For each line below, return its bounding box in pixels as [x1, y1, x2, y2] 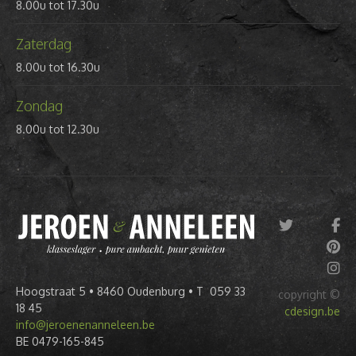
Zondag [16, 96, 63, 114]
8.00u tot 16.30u [16, 60, 100, 74]
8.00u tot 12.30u [16, 122, 99, 136]
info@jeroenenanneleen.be [16, 318, 155, 332]
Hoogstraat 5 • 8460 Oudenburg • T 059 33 [16, 284, 246, 299]
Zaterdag [16, 34, 72, 52]
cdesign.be [284, 304, 340, 318]
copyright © [278, 287, 340, 301]
